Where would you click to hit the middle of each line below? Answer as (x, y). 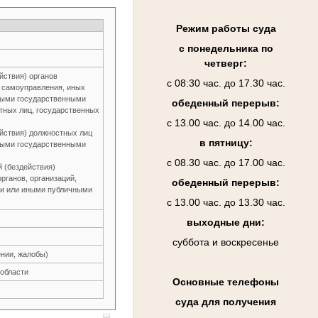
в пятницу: (226, 143)
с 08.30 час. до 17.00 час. (226, 163)
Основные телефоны (226, 282)
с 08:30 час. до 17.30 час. (226, 83)
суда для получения (226, 302)
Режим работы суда (226, 29)
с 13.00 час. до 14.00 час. (226, 123)
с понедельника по (226, 49)
